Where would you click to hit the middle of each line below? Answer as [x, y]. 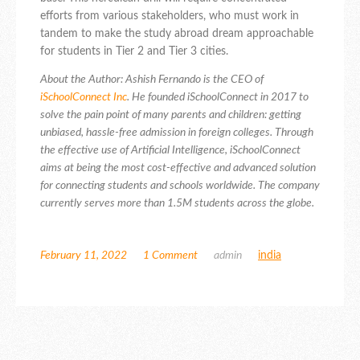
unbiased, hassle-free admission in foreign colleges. [157, 133]
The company [289, 186]
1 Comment [170, 256]
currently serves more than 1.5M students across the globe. [177, 204]
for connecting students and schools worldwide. [149, 186]
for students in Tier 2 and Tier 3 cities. [134, 52]
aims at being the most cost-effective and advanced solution [178, 168]
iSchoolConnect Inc [84, 98]
